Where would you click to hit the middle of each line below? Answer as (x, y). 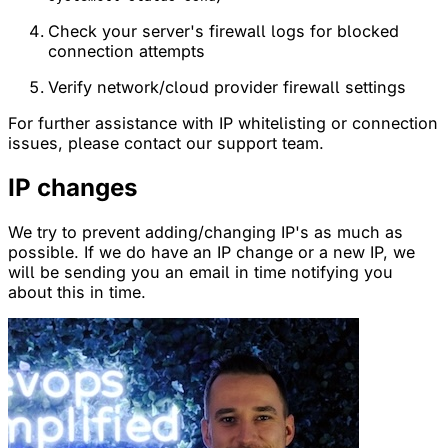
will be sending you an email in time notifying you (200, 271)
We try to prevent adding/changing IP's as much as (205, 231)
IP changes (73, 187)
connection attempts (126, 51)
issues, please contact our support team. (166, 143)
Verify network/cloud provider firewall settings (227, 87)
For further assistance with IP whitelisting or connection (223, 123)
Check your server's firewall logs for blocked (223, 31)
